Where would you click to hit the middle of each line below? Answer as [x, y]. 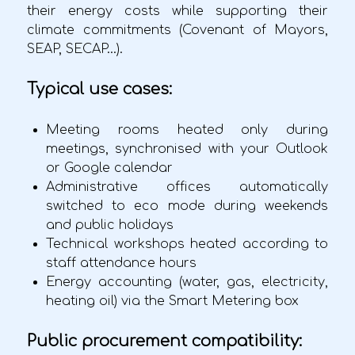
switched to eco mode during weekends [187, 206]
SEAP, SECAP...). [75, 49]
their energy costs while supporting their [177, 11]
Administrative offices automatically [187, 187]
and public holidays [110, 225]
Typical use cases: [99, 89]
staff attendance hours [121, 263]
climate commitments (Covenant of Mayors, [177, 30]
